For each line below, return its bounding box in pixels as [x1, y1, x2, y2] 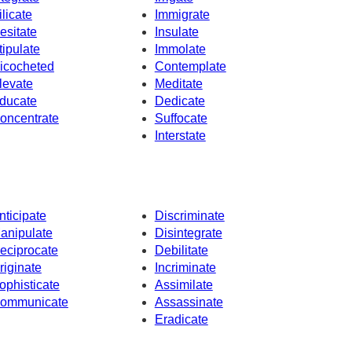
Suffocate [154, 112, 207, 126]
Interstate [154, 129, 206, 143]
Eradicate [154, 312, 208, 326]
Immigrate [154, 8, 210, 22]
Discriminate [154, 208, 225, 222]
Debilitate [154, 243, 208, 257]
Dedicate [154, 94, 205, 108]
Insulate [154, 25, 199, 39]
